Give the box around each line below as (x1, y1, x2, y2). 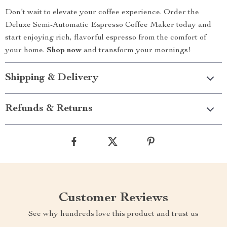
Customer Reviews (59, 192, 168, 205)
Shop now (47, 47, 82, 55)
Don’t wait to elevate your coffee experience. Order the (5, 9, 199, 17)
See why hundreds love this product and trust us (28, 210, 199, 219)
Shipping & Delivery (5, 73, 98, 84)
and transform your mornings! (82, 47, 191, 55)
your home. (5, 47, 47, 55)
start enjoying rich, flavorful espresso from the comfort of (5, 34, 206, 43)
